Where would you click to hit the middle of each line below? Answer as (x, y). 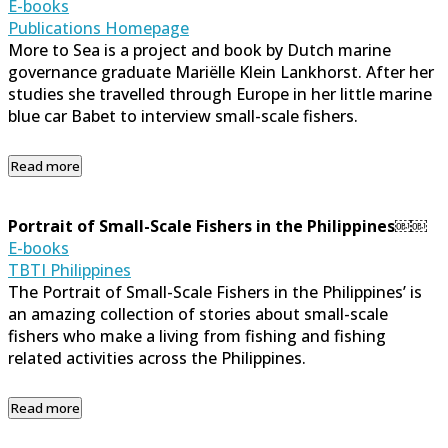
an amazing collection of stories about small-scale (198, 313)
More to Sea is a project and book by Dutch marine (199, 49)
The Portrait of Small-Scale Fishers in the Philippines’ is (215, 291)
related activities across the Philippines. (157, 357)
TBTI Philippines (69, 269)
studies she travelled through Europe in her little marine (220, 93)
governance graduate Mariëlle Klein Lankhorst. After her (221, 71)
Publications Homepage (98, 27)
